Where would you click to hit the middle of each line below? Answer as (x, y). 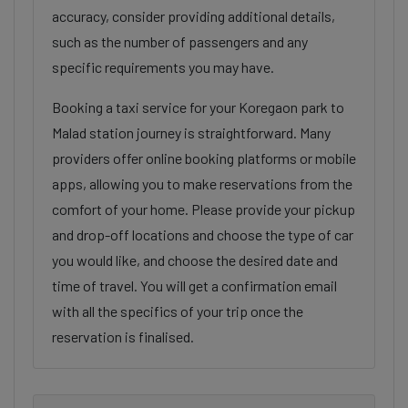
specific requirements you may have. (163, 67)
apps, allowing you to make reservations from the (202, 184)
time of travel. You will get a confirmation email (194, 286)
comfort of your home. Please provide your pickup (204, 209)
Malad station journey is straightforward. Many (191, 133)
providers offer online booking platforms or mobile (204, 158)
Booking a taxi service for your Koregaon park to (198, 107)
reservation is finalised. (123, 337)
